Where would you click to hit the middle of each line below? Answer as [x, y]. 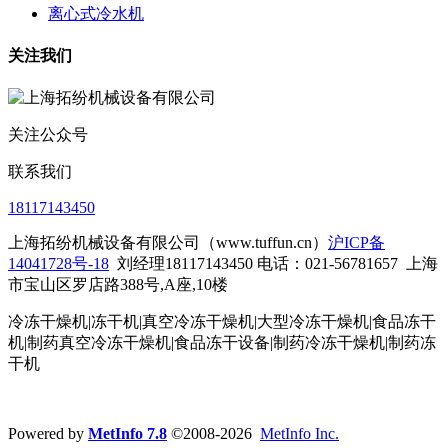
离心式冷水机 [96, 13]
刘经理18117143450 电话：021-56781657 [257, 264]
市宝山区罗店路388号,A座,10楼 [118, 285]
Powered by [48, 434]
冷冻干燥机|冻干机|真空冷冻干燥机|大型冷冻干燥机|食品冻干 [222, 322]
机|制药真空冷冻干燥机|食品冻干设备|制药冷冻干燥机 [196, 343]
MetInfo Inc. [299, 434]
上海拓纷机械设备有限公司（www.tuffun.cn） [168, 243]
